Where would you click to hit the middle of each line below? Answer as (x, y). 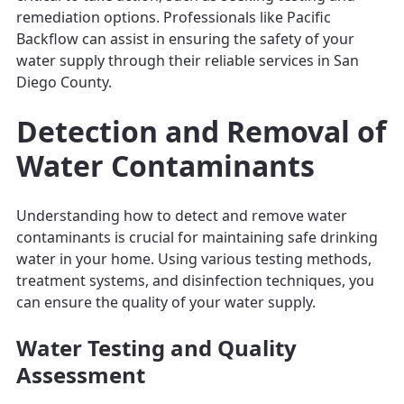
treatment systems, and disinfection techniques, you (195, 280)
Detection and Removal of (201, 131)
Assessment (81, 374)
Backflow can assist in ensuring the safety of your (185, 38)
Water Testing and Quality (156, 347)
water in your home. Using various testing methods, (194, 258)
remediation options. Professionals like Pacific (174, 17)
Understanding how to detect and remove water (182, 215)
